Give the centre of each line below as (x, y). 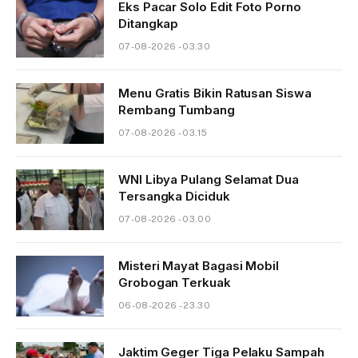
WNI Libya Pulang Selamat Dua (209, 179)
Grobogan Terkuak (175, 282)
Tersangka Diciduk (174, 196)
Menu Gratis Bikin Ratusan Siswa (215, 93)
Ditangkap (149, 23)
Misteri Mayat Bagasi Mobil (199, 265)
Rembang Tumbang (177, 109)
